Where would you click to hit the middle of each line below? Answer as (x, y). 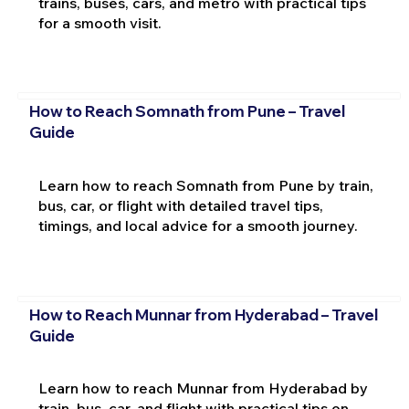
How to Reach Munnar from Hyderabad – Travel (203, 314)
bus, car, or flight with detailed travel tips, (180, 206)
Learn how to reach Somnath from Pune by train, (205, 186)
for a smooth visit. (100, 22)
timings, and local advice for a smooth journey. (198, 226)
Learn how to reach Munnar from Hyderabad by (203, 388)
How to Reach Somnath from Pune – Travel (187, 111)
